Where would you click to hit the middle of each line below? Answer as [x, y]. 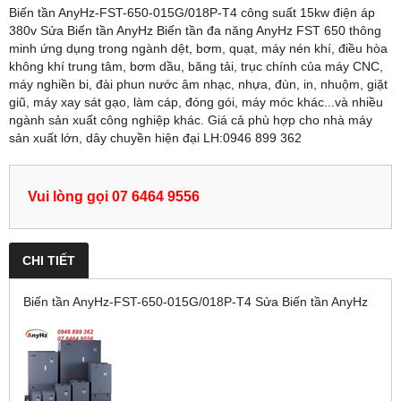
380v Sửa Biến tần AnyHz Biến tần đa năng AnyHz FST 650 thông [195, 31]
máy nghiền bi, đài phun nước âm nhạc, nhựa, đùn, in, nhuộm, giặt [198, 85]
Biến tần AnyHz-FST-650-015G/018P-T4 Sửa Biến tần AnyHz [196, 302]
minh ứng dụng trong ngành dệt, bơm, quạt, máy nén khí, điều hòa [198, 49]
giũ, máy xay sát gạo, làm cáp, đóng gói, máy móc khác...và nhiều [196, 102]
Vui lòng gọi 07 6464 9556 [114, 196]
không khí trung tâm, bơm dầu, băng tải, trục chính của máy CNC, [196, 67]
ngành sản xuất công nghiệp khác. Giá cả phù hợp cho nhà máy [191, 120]
